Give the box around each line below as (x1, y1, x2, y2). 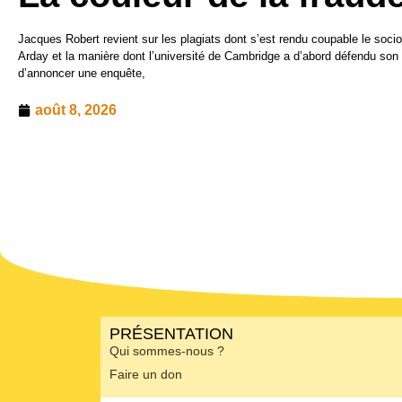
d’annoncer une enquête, (18, 66, 145, 81)
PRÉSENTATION (109, 325, 233, 344)
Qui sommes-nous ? (109, 344, 224, 359)
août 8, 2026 (35, 102, 117, 118)
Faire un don (109, 367, 182, 382)
